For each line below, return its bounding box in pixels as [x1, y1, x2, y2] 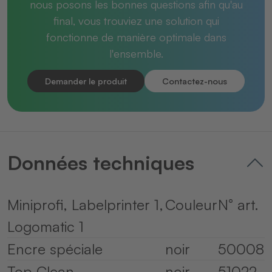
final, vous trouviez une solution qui [53, 13, 219, 27]
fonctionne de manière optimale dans [46, 30, 226, 44]
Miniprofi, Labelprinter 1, [7, 195, 163, 214]
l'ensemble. [109, 46, 163, 60]
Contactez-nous [162, 75, 228, 86]
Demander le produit [44, 75, 127, 86]
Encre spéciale [7, 240, 103, 259]
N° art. [218, 195, 259, 214]
